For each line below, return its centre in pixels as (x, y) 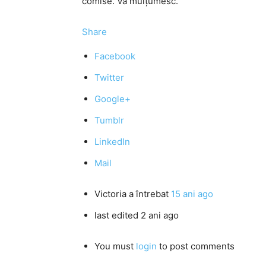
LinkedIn (112, 142)
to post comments (196, 246)
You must (115, 246)
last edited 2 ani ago (137, 215)
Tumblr (109, 120)
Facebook (115, 56)
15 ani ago (192, 194)
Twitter (109, 77)
